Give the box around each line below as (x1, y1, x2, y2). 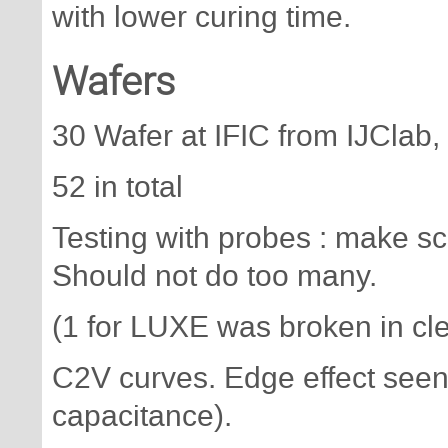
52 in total (52, 167, 183, 208)
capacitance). (52, 396, 232, 437)
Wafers (52, 58, 175, 106)
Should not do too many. (52, 256, 377, 297)
